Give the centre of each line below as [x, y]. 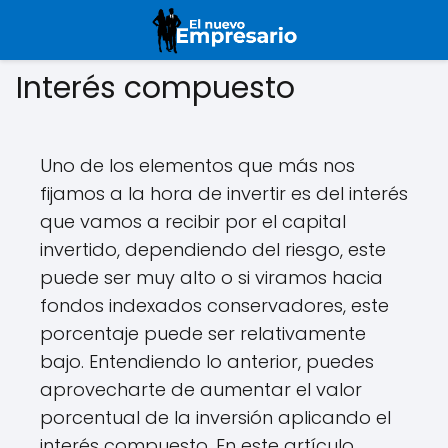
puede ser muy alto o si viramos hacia [211, 277]
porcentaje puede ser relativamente [203, 333]
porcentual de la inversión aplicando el [215, 417]
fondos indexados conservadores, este [214, 305]
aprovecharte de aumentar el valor [201, 389]
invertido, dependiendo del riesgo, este [213, 249]
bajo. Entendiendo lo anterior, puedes [207, 361]
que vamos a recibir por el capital [193, 221]
